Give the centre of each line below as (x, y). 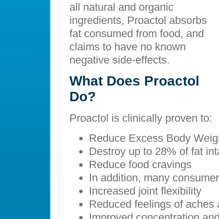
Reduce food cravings (140, 164)
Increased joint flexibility (145, 191)
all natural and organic (121, 7)
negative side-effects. (120, 60)
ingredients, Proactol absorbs (138, 20)
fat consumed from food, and (137, 33)
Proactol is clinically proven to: (141, 118)
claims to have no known (128, 47)
